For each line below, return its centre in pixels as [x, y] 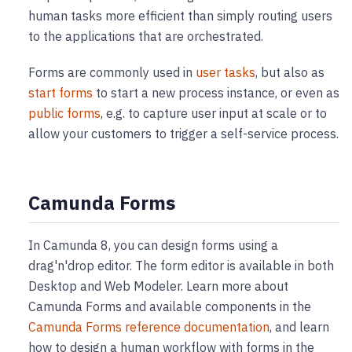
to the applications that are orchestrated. [146, 37]
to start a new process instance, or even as [216, 93]
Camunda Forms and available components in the [170, 307]
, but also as [290, 73]
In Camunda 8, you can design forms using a [153, 246]
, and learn [299, 327]
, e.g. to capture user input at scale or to [214, 114]
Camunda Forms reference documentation [149, 327]
